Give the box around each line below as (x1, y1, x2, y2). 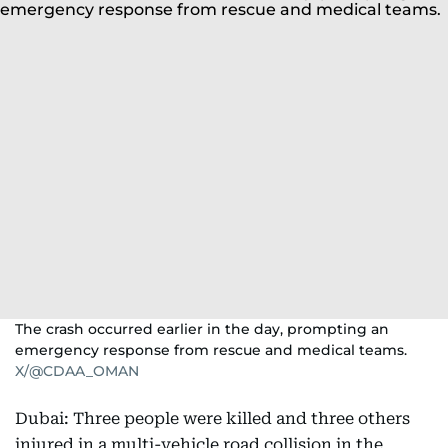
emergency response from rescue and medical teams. (15, 341, 407, 359)
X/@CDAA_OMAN (15, 362, 139, 380)
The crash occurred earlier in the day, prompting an (15, 320, 389, 338)
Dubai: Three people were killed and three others (15, 409, 410, 428)
